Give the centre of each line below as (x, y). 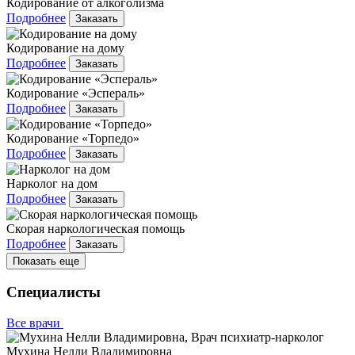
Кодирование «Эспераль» (76, 93)
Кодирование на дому (65, 48)
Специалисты (53, 292)
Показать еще (46, 261)
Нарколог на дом (52, 183)
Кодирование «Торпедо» (73, 138)
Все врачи (35, 323)
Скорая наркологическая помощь (95, 228)
